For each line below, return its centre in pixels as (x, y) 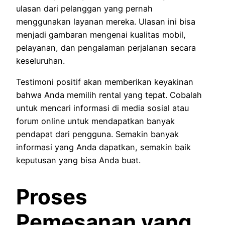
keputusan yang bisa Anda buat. (78, 160)
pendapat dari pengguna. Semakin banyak (97, 134)
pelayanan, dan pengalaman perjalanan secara (106, 47)
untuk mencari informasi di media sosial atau (102, 108)
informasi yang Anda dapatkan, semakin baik (103, 147)
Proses (52, 196)
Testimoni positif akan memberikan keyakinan (105, 82)
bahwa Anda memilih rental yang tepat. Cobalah (109, 95)
